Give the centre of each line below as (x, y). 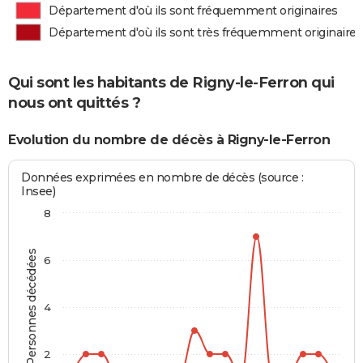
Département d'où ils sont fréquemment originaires (193, 11)
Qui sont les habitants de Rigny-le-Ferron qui (171, 83)
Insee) (38, 191)
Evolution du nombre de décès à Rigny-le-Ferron (169, 140)
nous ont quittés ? (74, 103)
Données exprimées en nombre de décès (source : (162, 177)
